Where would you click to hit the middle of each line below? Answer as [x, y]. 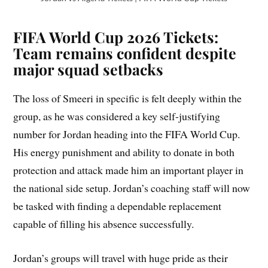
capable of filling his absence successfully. [104, 224]
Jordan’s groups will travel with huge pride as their [121, 258]
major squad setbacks [89, 69]
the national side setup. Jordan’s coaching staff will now [132, 188]
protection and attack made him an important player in [129, 170]
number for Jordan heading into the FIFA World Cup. [127, 134]
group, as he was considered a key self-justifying [117, 116]
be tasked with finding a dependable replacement [118, 206]
